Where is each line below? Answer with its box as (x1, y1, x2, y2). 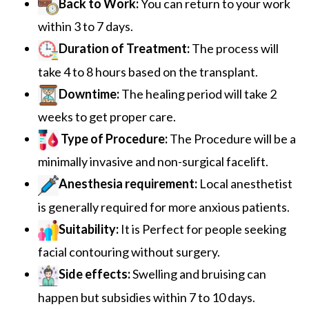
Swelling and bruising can (132, 266, 266, 282)
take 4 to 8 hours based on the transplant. (38, 63, 258, 79)
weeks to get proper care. (38, 108, 176, 124)
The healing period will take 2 (121, 86, 277, 101)
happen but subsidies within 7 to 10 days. (38, 289, 255, 305)
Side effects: (59, 266, 132, 282)
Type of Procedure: (59, 130, 170, 146)
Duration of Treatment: (59, 41, 192, 57)
